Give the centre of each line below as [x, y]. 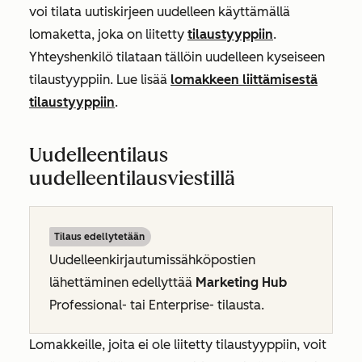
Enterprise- [181, 305]
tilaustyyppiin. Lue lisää [100, 80]
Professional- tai [99, 305]
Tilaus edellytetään [99, 237]
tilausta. [239, 305]
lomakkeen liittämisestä [244, 80]
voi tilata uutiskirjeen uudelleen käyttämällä [160, 12]
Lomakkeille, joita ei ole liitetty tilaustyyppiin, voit [178, 345]
